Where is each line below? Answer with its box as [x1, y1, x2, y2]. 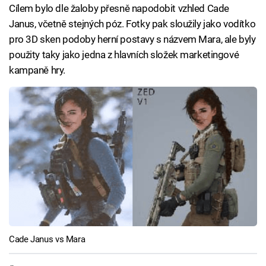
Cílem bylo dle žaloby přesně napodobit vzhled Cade [9, 2, 229, 14]
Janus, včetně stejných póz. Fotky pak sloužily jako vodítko [9, 18, 256, 30]
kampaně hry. [9, 64, 65, 76]
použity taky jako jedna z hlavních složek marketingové [9, 49, 239, 61]
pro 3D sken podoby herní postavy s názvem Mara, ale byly [9, 33, 256, 45]
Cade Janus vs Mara [9, 234, 85, 245]
